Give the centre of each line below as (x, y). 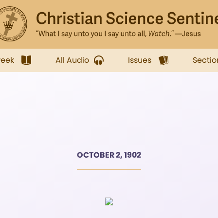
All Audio (72, 60)
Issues (140, 60)
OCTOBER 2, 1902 (109, 155)
